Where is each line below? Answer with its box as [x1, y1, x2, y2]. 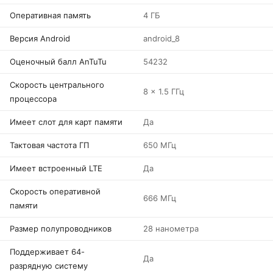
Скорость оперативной [10, 186, 101, 196]
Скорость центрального [10, 80, 104, 90]
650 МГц [143, 140, 176, 150]
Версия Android [10, 34, 70, 43]
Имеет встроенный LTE [10, 163, 102, 173]
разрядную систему [10, 261, 88, 271]
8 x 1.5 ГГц [143, 87, 184, 96]
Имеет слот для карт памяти [10, 117, 122, 127]
